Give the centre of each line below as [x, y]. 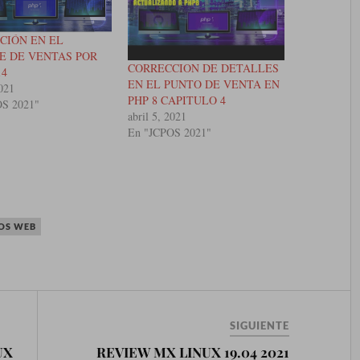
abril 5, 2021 [157, 117]
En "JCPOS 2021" [170, 133]
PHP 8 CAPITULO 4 [177, 100]
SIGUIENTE [260, 325]
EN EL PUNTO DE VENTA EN [204, 84]
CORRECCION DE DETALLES [204, 68]
